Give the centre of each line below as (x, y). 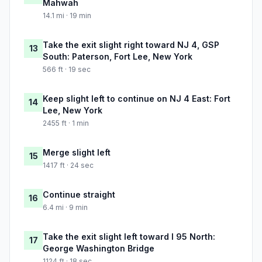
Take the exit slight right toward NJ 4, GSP (131, 45)
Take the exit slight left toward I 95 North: (129, 237)
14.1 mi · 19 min (67, 16)
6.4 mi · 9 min (65, 208)
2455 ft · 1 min (66, 123)
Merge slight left (77, 153)
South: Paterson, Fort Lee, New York (118, 57)
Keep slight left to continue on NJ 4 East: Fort (137, 99)
